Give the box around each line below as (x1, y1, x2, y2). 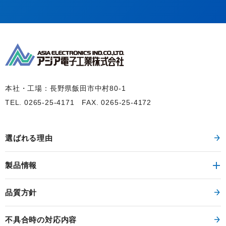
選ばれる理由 (5, 134, 53, 142)
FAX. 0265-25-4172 (82, 98, 152, 106)
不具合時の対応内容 (5, 215, 77, 224)
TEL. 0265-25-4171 (5, 98, 82, 106)
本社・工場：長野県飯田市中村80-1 (5, 84, 126, 92)
